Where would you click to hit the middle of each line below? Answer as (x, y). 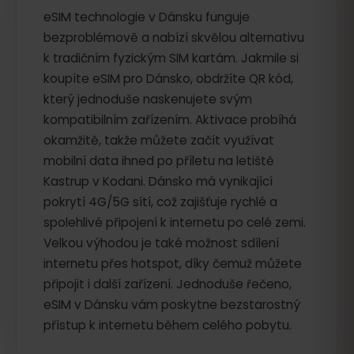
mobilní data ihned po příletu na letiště (159, 161)
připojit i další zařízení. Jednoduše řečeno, (168, 284)
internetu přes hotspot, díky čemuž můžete (173, 264)
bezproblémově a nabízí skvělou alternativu (174, 38)
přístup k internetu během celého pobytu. (168, 325)
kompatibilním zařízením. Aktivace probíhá (170, 120)
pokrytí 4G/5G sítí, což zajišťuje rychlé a (160, 202)
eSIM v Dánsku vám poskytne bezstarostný (172, 305)
